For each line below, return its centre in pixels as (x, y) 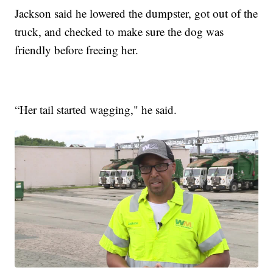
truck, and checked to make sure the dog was (119, 32)
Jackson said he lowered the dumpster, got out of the (136, 13)
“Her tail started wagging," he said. (96, 110)
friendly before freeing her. (77, 50)
